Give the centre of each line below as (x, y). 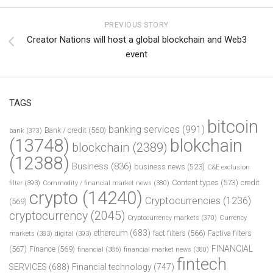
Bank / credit (66, 130)
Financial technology (112, 267)
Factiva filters (230, 233)
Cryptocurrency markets (163, 218)
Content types (195, 182)
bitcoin (233, 126)
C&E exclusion (229, 167)
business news (160, 166)
